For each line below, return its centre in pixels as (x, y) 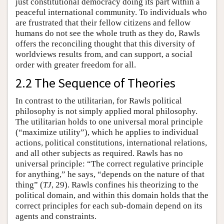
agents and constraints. (56, 216)
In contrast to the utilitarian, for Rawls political (99, 101)
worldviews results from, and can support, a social (104, 54)
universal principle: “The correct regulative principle (109, 164)
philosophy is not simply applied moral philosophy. (106, 111)
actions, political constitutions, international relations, (111, 143)
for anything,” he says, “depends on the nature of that (110, 174)
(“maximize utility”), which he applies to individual (107, 132)
